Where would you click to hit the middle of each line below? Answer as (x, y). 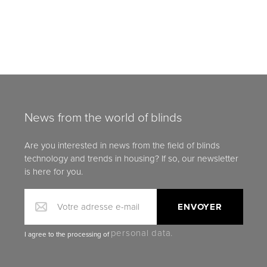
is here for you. (53, 172)
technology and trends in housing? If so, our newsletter (131, 159)
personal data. (142, 233)
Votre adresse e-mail (98, 207)
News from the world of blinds (103, 117)
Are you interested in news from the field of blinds (122, 145)
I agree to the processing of (67, 234)
